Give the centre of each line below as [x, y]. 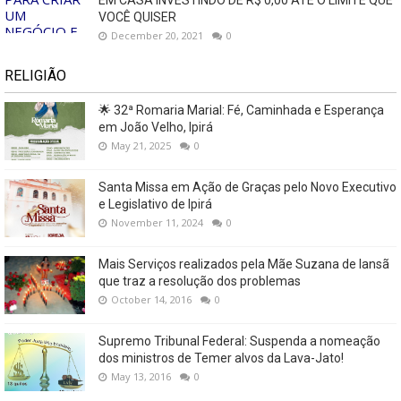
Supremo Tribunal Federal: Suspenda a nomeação [239, 341]
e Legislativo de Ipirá [155, 204]
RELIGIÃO [35, 75]
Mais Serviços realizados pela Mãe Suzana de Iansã [244, 264]
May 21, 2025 [141, 145]
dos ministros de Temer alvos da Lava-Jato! [221, 358]
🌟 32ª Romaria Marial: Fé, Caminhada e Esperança [241, 110]
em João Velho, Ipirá [156, 127]
